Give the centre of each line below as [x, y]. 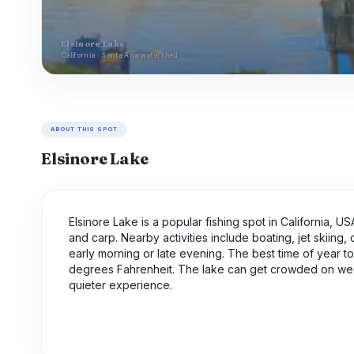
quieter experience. [121, 285]
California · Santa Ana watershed [119, 56]
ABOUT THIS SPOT [85, 130]
